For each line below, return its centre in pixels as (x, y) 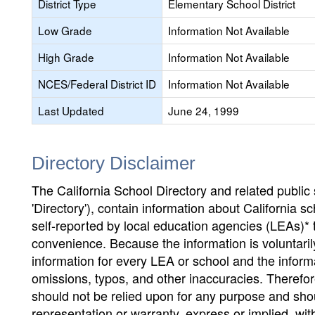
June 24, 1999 (204, 110)
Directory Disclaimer (114, 163)
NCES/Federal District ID (97, 84)
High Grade (66, 57)
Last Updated (71, 110)
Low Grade (65, 30)
